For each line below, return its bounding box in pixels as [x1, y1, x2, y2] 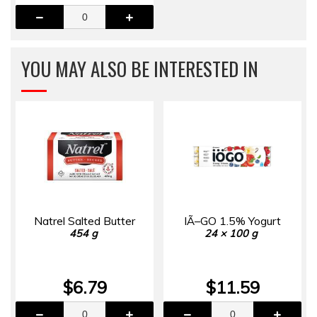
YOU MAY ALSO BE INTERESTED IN [21, 54, 258, 83]
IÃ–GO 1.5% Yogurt [184, 214, 281, 229]
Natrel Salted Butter [34, 214, 135, 229]
